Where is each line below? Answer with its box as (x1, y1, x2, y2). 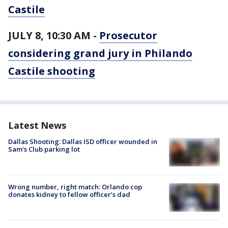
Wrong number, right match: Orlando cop (8, 182, 142, 192)
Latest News (8, 119, 66, 131)
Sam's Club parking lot (8, 145, 80, 154)
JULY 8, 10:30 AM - (8, 28, 99, 42)
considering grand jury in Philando (8, 46, 192, 60)
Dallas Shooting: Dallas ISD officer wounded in (8, 137, 157, 146)
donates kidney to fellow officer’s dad (8, 190, 130, 199)
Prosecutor (99, 28, 157, 42)
